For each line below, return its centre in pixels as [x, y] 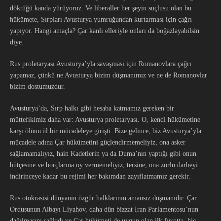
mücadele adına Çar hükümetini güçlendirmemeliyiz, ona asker [98, 142]
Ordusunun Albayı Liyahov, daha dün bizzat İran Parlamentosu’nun [104, 209]
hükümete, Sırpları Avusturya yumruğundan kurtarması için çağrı [101, 19]
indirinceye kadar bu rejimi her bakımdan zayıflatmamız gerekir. [100, 176]
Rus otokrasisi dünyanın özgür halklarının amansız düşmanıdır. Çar [103, 198]
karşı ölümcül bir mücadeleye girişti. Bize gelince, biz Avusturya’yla [106, 131]
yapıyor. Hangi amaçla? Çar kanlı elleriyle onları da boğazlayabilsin [105, 31]
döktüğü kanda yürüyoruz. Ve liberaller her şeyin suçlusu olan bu [101, 8]
